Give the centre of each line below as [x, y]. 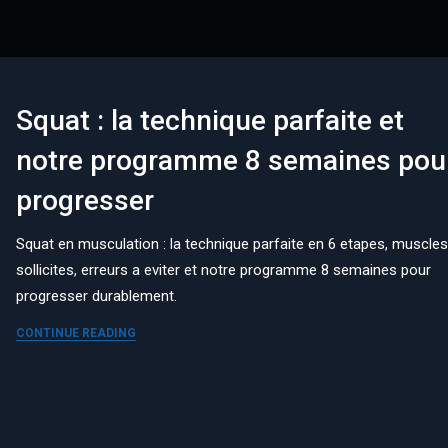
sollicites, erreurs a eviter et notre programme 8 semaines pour [224, 269]
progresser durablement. [97, 295]
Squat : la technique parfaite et [210, 120]
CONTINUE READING [76, 332]
